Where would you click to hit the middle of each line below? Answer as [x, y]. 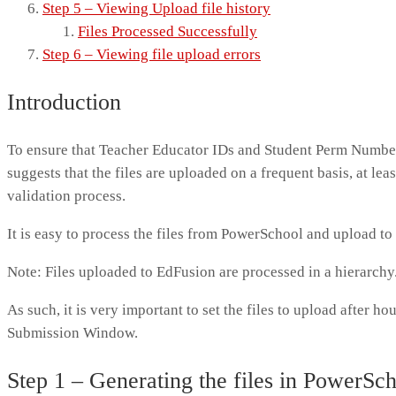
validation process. [66, 195]
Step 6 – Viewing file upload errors [152, 55]
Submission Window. [72, 332]
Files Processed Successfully [168, 32]
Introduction [64, 103]
